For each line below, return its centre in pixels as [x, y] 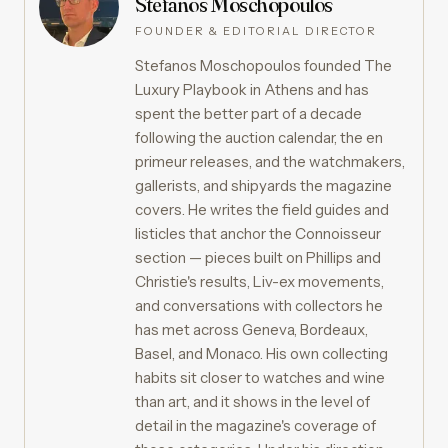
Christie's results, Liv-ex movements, [259, 281]
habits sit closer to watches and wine [260, 377]
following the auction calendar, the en [259, 137]
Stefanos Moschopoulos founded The [263, 65]
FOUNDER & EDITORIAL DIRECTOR [256, 30]
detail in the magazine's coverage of [255, 425]
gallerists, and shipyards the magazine [263, 185]
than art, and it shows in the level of [252, 401]
